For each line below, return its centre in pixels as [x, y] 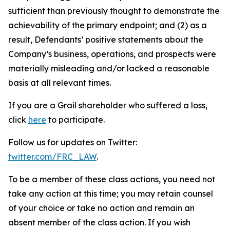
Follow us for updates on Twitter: [73, 142]
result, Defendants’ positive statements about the [106, 40]
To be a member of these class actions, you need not [112, 179]
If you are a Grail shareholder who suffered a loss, [108, 105]
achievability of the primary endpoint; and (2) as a [108, 25]
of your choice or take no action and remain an [101, 208]
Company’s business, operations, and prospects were [112, 54]
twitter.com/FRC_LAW [52, 157]
